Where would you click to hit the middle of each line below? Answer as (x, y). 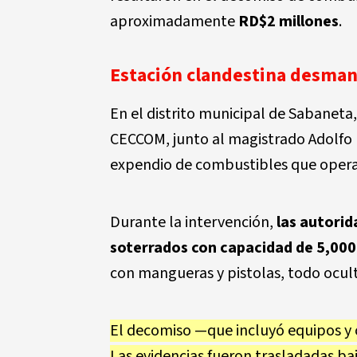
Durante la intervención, (193, 222)
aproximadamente (174, 22)
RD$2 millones (288, 22)
